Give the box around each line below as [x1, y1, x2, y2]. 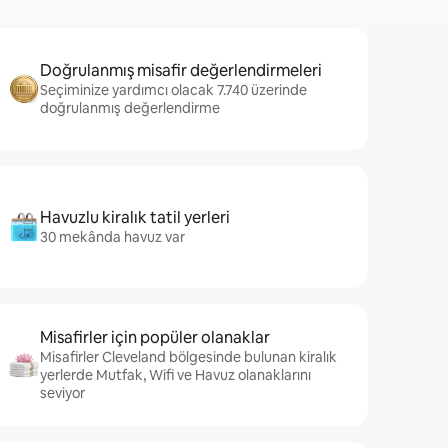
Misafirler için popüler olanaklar [40, 327, 270, 348]
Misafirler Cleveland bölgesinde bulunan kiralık [40, 348, 337, 366]
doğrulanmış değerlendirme [40, 99, 220, 117]
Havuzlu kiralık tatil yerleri [40, 207, 230, 228]
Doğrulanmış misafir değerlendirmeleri [40, 60, 322, 81]
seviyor [40, 384, 85, 402]
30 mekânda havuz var [40, 228, 185, 246]
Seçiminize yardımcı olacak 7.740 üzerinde [40, 81, 307, 99]
